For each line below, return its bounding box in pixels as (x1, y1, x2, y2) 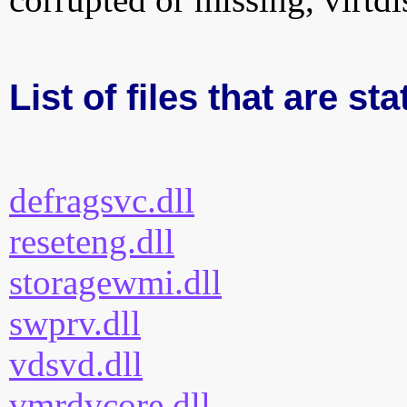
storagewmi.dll (9, 263, 222, 303)
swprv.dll (9, 303, 141, 343)
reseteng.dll (9, 222, 174, 262)
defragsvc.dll (9, 181, 194, 221)
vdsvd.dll (9, 344, 143, 384)
